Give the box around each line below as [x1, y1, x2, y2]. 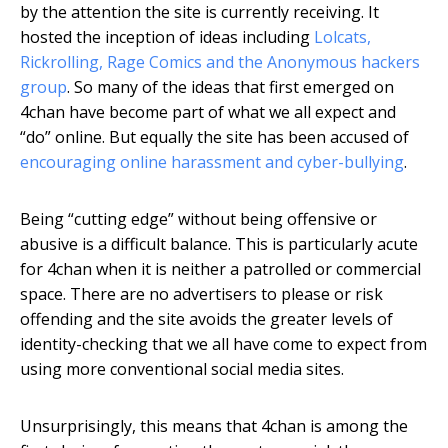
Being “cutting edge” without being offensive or [20, 208, 377, 231]
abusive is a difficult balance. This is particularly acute [20, 233, 418, 256]
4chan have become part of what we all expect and [20, 101, 396, 124]
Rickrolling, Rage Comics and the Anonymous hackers [20, 51, 420, 74]
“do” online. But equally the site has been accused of [20, 126, 409, 149]
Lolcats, [314, 26, 371, 49]
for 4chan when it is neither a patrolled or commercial [20, 258, 421, 281]
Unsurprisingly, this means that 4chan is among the [20, 415, 408, 438]
